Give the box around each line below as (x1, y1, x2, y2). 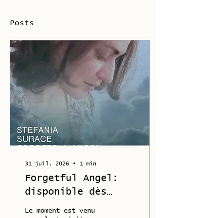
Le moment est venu (25, 207, 95, 214)
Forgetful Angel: (25, 173, 118, 183)
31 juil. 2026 (25, 161, 69, 167)
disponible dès (25, 187, 107, 197)
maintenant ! (25, 200, 95, 210)
